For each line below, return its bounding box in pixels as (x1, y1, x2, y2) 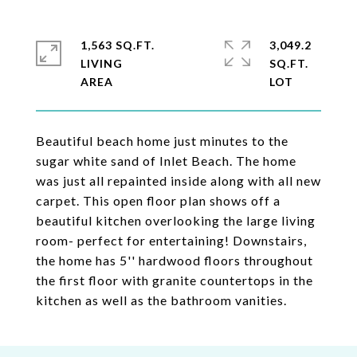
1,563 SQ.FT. (80, 38, 155, 52)
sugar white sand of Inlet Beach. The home (36, 153, 296, 168)
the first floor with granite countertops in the (36, 273, 313, 288)
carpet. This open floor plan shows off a (36, 193, 280, 208)
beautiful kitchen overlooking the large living (36, 213, 316, 228)
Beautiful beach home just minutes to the (36, 133, 288, 148)
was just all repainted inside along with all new (36, 173, 321, 188)
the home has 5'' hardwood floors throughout (36, 253, 313, 268)
